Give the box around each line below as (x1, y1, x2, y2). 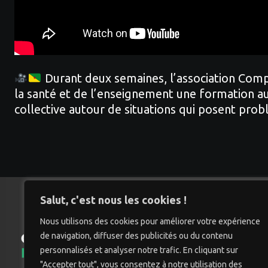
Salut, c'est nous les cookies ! (40, 194, 187, 206)
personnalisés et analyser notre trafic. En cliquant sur (40, 245, 238, 255)
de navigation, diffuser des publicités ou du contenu (40, 231, 233, 240)
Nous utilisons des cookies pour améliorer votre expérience (40, 217, 260, 226)
